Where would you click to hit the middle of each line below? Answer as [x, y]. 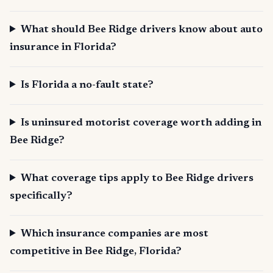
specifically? [41, 196]
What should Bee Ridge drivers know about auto [142, 30]
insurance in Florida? [63, 48]
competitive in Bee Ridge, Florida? [96, 252]
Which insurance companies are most [115, 234]
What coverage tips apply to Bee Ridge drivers [137, 179]
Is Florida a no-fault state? [87, 85]
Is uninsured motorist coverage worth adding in [141, 123]
